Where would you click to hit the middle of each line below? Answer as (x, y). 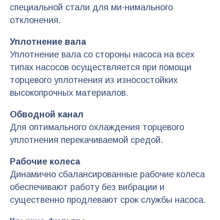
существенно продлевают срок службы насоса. (108, 200)
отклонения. (35, 20)
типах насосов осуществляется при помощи (101, 67)
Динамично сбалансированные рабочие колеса (107, 174)
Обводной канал (47, 114)
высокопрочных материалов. (69, 93)
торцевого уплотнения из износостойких (94, 80)
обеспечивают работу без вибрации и (87, 187)
